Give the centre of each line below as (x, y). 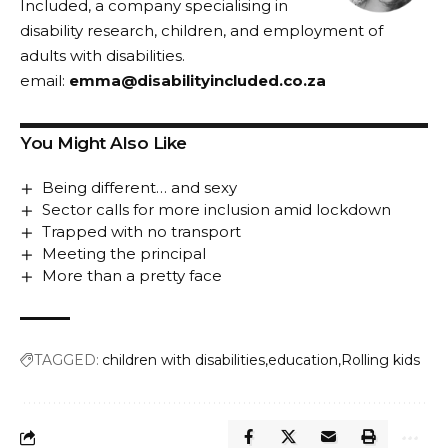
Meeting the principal (124, 254)
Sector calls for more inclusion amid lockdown (217, 210)
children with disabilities (183, 360)
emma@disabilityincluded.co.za (197, 80)
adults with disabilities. (102, 55)
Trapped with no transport (142, 232)
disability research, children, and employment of (201, 30)
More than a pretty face (132, 276)
